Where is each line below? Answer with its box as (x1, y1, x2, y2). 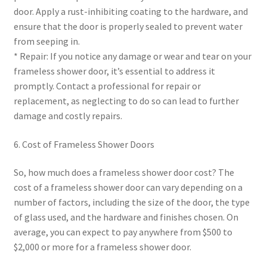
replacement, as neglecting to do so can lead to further (13, 95, 239, 107)
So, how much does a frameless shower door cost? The (13, 166, 234, 179)
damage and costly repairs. (13, 110, 122, 122)
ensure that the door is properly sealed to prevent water (13, 20, 243, 33)
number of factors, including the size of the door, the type (13, 196, 250, 209)
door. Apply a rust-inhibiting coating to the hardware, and (13, 5, 248, 18)
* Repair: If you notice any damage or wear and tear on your (13, 50, 252, 63)
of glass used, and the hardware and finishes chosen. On (13, 211, 238, 223)
